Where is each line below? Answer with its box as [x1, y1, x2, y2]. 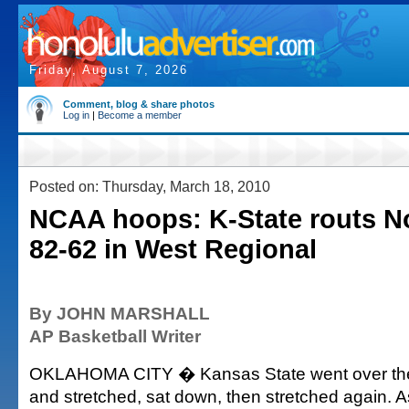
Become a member [98, 110, 182, 121]
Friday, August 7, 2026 [29, 63, 188, 77]
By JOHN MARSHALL [29, 303, 210, 323]
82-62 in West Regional [29, 235, 317, 264]
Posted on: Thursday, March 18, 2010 [29, 178, 270, 194]
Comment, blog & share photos [63, 99, 215, 110]
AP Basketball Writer [29, 326, 201, 346]
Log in [63, 110, 89, 121]
